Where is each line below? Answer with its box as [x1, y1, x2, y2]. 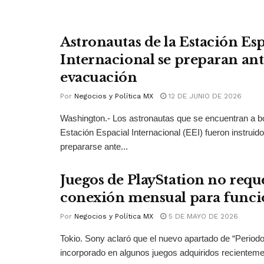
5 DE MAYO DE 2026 [166, 212, 238, 221]
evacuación [60, 70, 137, 86]
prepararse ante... [60, 141, 128, 152]
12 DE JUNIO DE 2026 [166, 92, 242, 101]
